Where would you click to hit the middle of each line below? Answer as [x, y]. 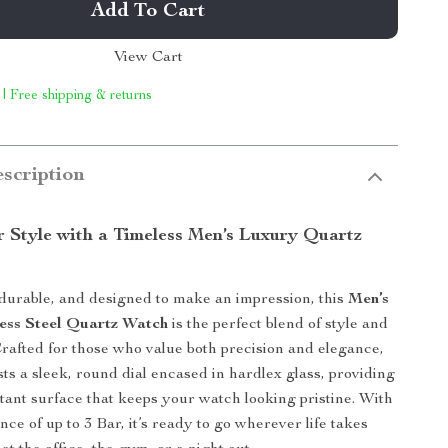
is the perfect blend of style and [278, 325]
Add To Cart [148, 12]
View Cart [148, 58]
